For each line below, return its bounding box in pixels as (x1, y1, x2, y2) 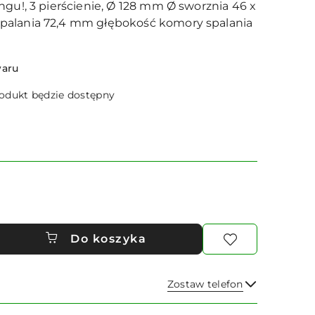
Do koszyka (70, 231, 146, 245)
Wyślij (201, 295, 243, 309)
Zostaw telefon (167, 277, 243, 290)
